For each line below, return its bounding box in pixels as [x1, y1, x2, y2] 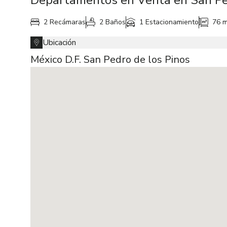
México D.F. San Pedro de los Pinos [30, 53, 190, 66]
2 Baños [99, 17, 126, 27]
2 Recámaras [44, 17, 86, 27]
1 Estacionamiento [139, 17, 199, 27]
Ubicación [43, 37, 76, 48]
